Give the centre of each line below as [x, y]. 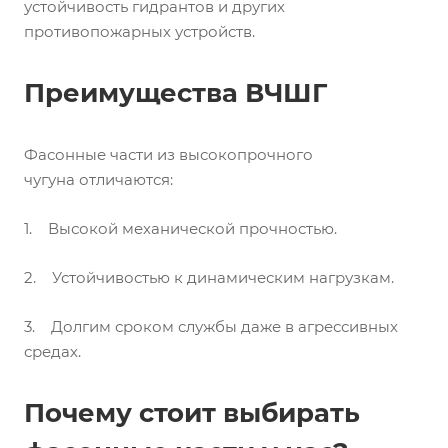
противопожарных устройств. [139, 31]
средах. [52, 351]
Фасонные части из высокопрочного [168, 154]
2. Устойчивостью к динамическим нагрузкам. [209, 277]
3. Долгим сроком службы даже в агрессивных [211, 326]
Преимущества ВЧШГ [175, 93]
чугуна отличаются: [98, 179]
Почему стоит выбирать [192, 413]
